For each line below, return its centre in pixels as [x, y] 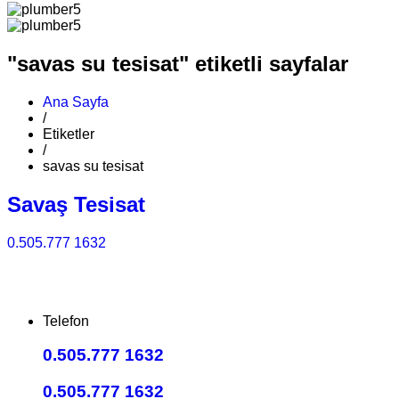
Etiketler [69, 134]
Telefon [66, 321]
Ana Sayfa [76, 102]
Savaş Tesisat [76, 204]
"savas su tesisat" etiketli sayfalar [178, 63]
